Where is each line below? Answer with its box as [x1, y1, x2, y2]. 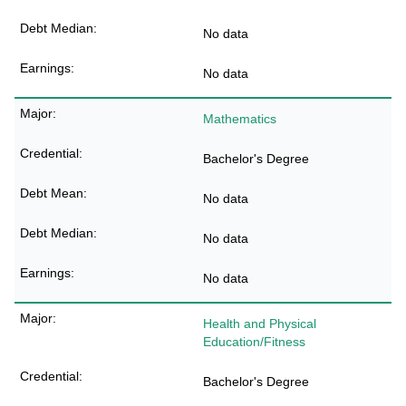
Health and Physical [203, 316, 316, 331]
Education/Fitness [203, 334, 305, 349]
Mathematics [203, 111, 276, 126]
